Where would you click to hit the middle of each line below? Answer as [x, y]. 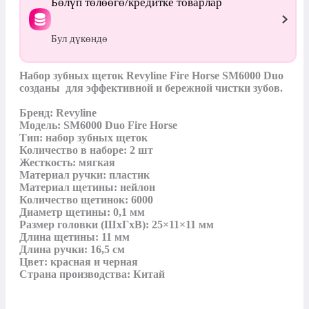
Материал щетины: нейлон [87, 187]
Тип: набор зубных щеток [83, 137]
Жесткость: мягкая [67, 162]
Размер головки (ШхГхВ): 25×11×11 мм [117, 224]
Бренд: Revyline [58, 112]
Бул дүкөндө [79, 38]
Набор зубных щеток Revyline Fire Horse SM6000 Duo [151, 75]
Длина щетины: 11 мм [74, 237]
